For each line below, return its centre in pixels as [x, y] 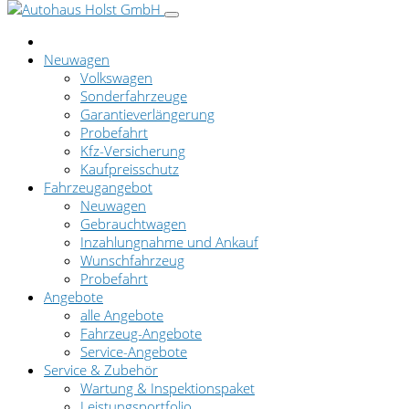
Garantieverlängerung [147, 114]
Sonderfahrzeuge [134, 96]
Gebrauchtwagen [133, 224]
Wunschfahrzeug [132, 260]
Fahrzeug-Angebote [141, 333]
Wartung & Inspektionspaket [168, 388]
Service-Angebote [134, 351]
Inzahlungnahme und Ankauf [169, 242]
